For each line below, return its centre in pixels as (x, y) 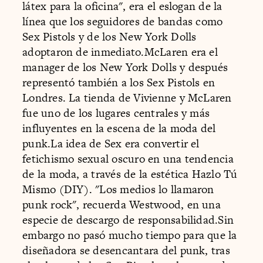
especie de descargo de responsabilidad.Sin (128, 220)
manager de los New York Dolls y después (125, 67)
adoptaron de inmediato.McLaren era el (120, 52)
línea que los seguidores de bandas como (123, 21)
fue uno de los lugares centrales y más (116, 113)
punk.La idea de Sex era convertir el (111, 143)
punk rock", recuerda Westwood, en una (122, 204)
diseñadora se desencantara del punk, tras (126, 250)
